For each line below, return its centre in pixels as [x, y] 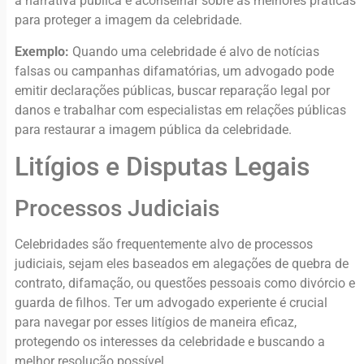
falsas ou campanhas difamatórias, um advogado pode [174, 71]
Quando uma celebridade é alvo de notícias [194, 51]
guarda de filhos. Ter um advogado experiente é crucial [171, 303]
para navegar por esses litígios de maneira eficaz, [156, 323]
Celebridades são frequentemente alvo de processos [164, 245]
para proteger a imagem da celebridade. [128, 20]
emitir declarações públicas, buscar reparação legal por [172, 90]
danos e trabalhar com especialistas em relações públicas [180, 110]
